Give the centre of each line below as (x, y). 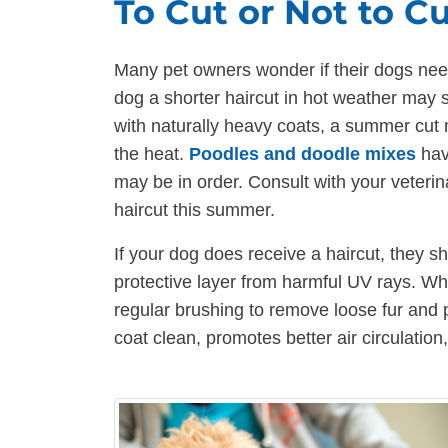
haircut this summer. (194, 210)
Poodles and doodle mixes (305, 154)
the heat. (151, 154)
